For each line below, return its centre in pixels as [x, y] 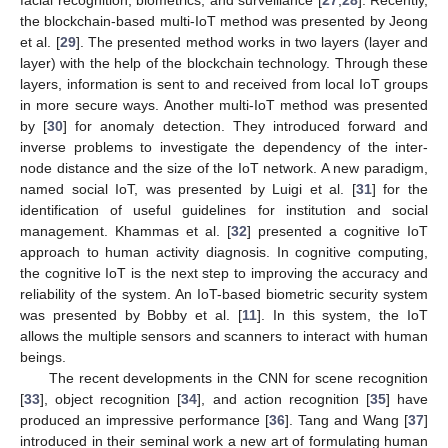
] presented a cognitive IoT [337, 231]
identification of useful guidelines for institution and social [224, 210]
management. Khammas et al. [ [125, 231]
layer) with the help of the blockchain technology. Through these [224, 63]
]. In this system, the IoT [342, 315]
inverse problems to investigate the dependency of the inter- [224, 147]
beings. [43, 357]
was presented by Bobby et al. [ [131, 315]
